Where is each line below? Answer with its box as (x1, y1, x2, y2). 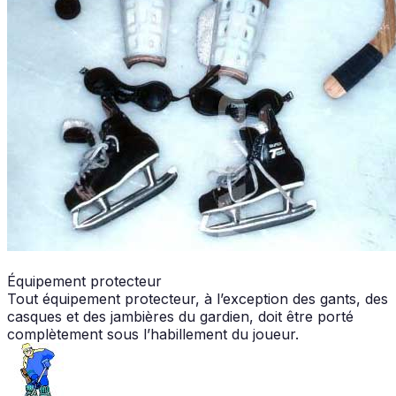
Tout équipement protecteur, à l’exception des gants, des (7, 289, 388, 308)
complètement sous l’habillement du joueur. (7, 324, 299, 343)
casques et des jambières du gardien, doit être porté (7, 307, 354, 325)
